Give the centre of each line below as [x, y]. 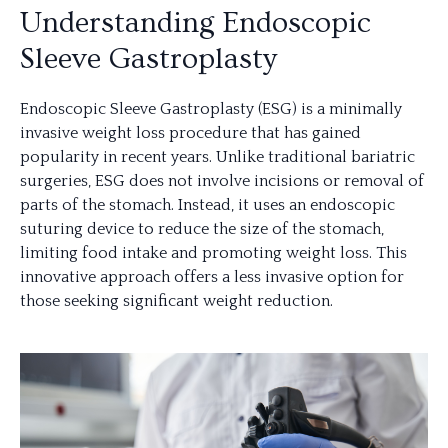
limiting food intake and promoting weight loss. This [213, 253]
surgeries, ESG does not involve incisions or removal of [222, 181]
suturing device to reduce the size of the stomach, [202, 229]
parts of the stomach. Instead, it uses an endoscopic [207, 205]
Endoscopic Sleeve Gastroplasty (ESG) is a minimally [211, 109]
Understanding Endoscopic [195, 23]
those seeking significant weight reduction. [176, 301]
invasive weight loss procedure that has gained [190, 133]
